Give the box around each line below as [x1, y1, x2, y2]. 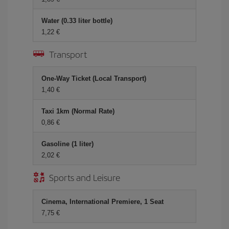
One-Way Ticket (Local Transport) [41, 75, 146, 82]
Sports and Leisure [49, 171, 120, 184]
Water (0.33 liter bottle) [41, 17, 112, 25]
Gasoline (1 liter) [41, 140, 94, 148]
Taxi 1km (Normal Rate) [41, 107, 114, 115]
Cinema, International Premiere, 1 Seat [41, 198, 164, 205]
